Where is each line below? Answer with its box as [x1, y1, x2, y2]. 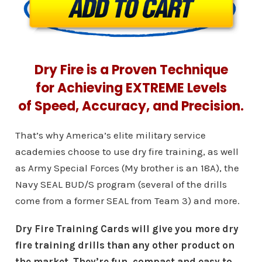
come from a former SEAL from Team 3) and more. [15, 194, 240, 206]
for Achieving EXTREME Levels [35, 78, 227, 97]
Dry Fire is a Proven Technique [34, 60, 228, 79]
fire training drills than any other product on [15, 239, 235, 251]
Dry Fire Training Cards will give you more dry [15, 222, 239, 235]
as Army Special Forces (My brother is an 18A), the [15, 161, 239, 174]
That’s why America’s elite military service [15, 129, 206, 141]
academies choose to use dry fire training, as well [15, 145, 239, 157]
